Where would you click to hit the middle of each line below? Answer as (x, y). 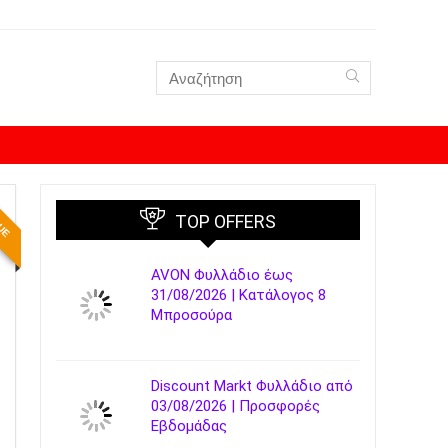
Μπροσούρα (191, 315)
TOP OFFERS (225, 221)
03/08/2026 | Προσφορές (235, 406)
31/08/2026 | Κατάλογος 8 (238, 295)
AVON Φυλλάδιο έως (222, 275)
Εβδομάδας (189, 426)
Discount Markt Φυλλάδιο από (252, 386)
